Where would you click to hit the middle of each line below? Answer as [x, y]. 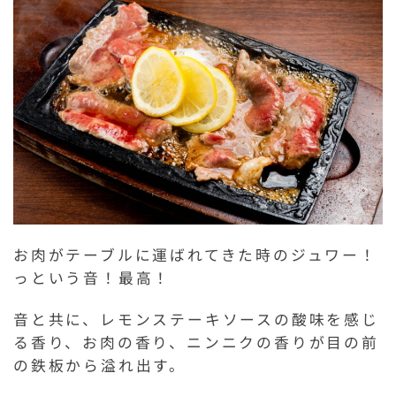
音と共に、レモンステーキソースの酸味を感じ [196, 320]
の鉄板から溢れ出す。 [100, 366]
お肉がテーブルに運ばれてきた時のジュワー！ [195, 255]
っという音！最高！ [92, 278]
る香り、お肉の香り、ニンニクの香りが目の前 [196, 343]
